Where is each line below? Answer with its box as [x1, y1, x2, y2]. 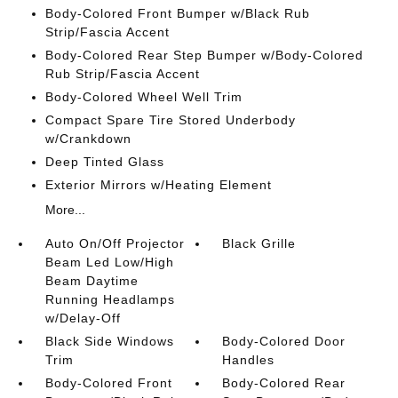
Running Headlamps [44, 292, 175, 306]
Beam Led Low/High [44, 255, 174, 269]
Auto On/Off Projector [44, 236, 185, 251]
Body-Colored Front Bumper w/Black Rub [44, 6, 310, 20]
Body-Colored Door [222, 334, 346, 348]
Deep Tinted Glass [44, 155, 164, 169]
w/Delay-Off [44, 311, 121, 325]
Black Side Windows [44, 334, 174, 348]
